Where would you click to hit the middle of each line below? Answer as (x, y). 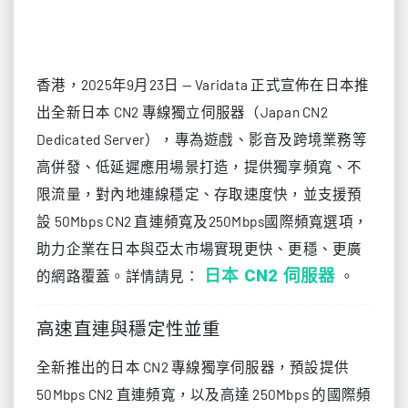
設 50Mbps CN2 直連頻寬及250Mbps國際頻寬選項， (202, 221)
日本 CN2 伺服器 (270, 276)
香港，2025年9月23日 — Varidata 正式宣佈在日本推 (203, 84)
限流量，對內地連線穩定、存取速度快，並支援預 (199, 194)
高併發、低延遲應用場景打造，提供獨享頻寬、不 (199, 166)
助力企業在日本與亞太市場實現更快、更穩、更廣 (199, 248)
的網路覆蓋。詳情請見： (118, 275)
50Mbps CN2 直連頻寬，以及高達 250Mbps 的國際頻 (204, 394)
